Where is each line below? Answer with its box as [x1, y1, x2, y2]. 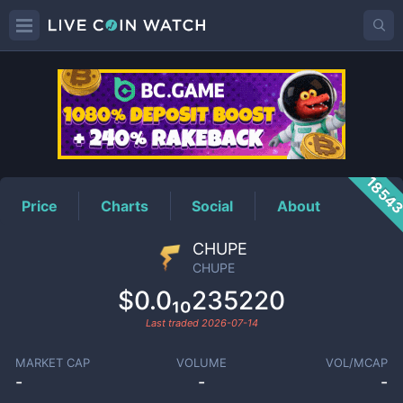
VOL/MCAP [326, 355, 389, 370]
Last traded [145, 317, 201, 329]
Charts [101, 196, 149, 215]
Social [192, 196, 234, 215]
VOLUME [175, 355, 227, 370]
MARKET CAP [14, 355, 90, 370]
